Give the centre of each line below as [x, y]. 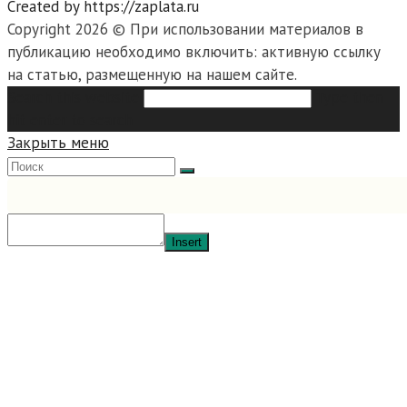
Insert [187, 243]
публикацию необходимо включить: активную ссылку [194, 52]
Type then [349, 98]
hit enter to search [70, 120]
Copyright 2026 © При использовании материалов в [185, 30]
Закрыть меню [58, 143]
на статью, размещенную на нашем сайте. [152, 75]
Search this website [73, 98]
